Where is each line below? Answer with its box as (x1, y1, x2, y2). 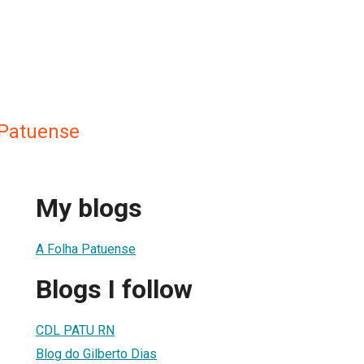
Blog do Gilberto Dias (36, 345, 157, 362)
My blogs (36, 193, 142, 224)
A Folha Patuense (36, 240, 136, 257)
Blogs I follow (36, 274, 193, 305)
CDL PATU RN (36, 322, 115, 338)
